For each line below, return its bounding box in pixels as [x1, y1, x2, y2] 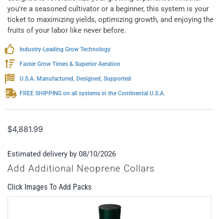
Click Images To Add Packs [7, 182, 91, 192]
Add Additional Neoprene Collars [7, 163, 155, 174]
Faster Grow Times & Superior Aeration [20, 60, 120, 67]
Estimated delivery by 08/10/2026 [7, 149, 116, 158]
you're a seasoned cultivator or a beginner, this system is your [7, 4, 209, 13]
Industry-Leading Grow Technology [20, 45, 110, 53]
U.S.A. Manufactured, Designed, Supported [20, 75, 131, 82]
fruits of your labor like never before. [7, 25, 126, 35]
